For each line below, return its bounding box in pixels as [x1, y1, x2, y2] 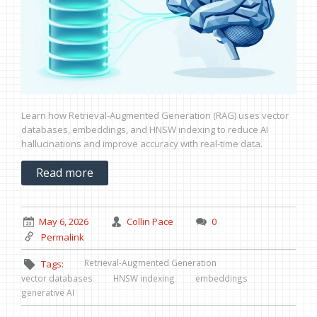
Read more [35, 165, 93, 181]
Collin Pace [127, 214, 173, 228]
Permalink [41, 230, 84, 243]
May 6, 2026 [39, 214, 88, 228]
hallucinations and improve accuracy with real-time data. [21, 137, 263, 150]
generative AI [21, 287, 74, 299]
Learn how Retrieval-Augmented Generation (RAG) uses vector [21, 108, 289, 122]
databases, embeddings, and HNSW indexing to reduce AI [21, 122, 268, 136]
